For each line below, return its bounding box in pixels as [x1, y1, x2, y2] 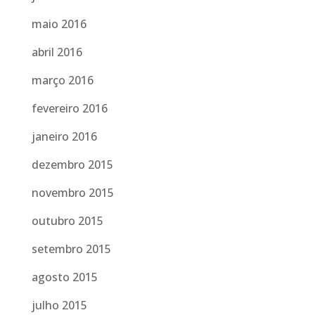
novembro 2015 [31, 185, 114, 200]
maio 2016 [31, 16, 86, 32]
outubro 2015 [31, 213, 103, 229]
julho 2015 [31, 297, 87, 313]
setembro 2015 [31, 241, 111, 257]
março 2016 [31, 72, 94, 88]
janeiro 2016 [31, 129, 97, 144]
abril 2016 [31, 44, 82, 60]
